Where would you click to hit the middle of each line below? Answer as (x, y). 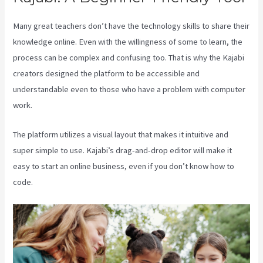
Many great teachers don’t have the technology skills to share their (131, 26)
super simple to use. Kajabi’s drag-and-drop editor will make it (123, 151)
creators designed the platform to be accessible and (107, 73)
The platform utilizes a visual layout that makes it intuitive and (121, 135)
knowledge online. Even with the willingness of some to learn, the (128, 41)
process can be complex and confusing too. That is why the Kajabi (129, 57)
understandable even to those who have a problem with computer (129, 89)
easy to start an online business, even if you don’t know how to (124, 166)
